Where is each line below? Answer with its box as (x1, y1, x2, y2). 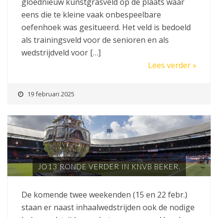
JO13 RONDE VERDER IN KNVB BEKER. (37, 162, 181, 171)
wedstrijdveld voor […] (21, 47, 101, 58)
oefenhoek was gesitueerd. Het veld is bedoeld (21, 21, 191, 33)
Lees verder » (148, 59, 197, 71)
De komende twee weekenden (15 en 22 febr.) (21, 189, 187, 200)
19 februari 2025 (27, 89, 74, 98)
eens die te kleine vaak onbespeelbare (21, 9, 161, 20)
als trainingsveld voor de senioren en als (21, 34, 169, 45)
